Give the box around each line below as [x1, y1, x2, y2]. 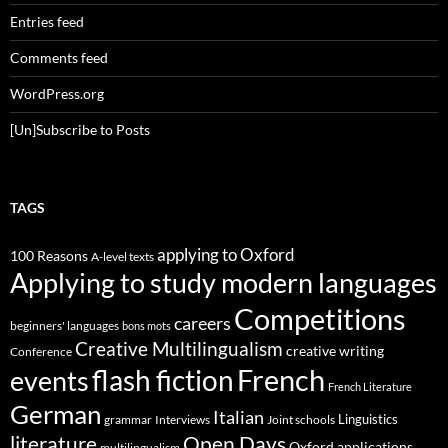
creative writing [286, 342, 384, 360]
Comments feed [10, 49, 108, 67]
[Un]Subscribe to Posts [10, 121, 150, 139]
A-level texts [91, 249, 154, 265]
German [10, 398, 101, 431]
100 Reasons [10, 247, 88, 265]
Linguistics [338, 411, 398, 428]
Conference [10, 345, 72, 359]
